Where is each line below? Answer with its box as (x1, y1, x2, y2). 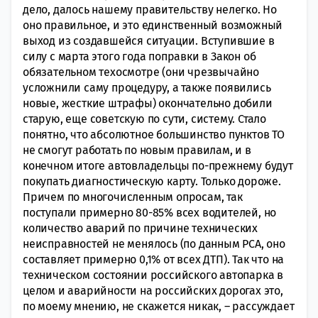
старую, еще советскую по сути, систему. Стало (23, 111, 266, 126)
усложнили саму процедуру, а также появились (23, 80, 271, 94)
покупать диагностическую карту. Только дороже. (23, 174, 281, 188)
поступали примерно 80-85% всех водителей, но (23, 205, 277, 219)
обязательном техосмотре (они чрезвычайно (23, 65, 259, 79)
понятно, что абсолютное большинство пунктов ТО (23, 127, 285, 141)
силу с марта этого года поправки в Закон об (23, 49, 256, 63)
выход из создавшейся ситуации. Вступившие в (23, 33, 275, 48)
